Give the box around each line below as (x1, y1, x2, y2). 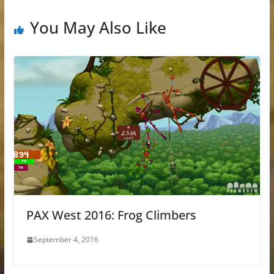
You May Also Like (29, 17, 166, 39)
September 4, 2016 (33, 234, 98, 245)
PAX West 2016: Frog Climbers (26, 207, 196, 224)
